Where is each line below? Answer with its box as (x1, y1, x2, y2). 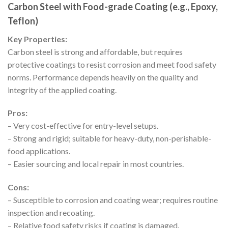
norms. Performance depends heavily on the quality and (8, 72, 198, 82)
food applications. (8, 146, 70, 156)
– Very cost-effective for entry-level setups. (8, 121, 158, 131)
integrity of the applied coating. (8, 84, 117, 95)
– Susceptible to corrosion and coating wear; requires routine (8, 195, 218, 205)
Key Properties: (8, 34, 67, 44)
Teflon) (8, 15, 38, 26)
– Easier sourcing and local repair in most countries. (8, 159, 184, 169)
